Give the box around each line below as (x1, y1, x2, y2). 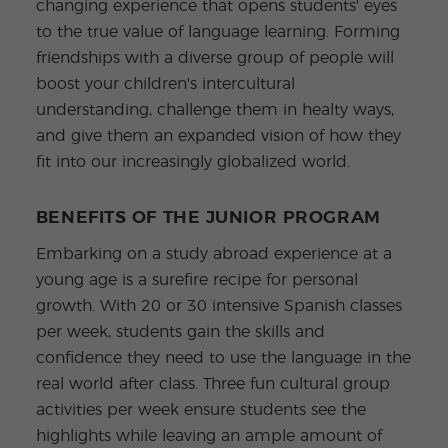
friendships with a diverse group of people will (35, 50, 394, 67)
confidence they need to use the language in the (35, 350, 411, 367)
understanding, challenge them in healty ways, (35, 102, 394, 119)
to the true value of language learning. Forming (35, 24, 400, 41)
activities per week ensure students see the (35, 402, 366, 419)
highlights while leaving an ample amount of (35, 428, 382, 445)
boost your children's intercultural (35, 76, 295, 93)
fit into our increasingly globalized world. (35, 154, 350, 171)
